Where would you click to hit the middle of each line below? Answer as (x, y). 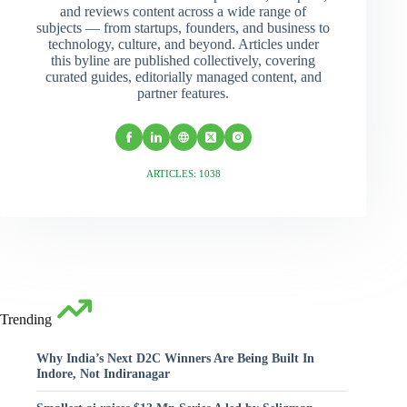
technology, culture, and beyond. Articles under (183, 45)
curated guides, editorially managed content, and (183, 77)
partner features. (184, 94)
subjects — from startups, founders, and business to (184, 28)
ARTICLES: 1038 (183, 174)
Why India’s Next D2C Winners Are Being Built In (175, 358)
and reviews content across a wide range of (184, 12)
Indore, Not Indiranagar (103, 374)
